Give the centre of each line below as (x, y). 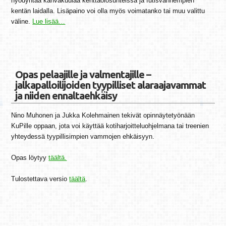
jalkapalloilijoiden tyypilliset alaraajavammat (111, 85)
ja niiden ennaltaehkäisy (66, 96)
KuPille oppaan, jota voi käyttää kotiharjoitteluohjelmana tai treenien (110, 126)
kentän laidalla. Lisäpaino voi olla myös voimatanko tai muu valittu (108, 11)
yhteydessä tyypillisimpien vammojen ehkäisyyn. (83, 136)
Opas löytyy (30, 158)
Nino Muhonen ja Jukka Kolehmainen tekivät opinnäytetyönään (103, 115)
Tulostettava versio (40, 179)
